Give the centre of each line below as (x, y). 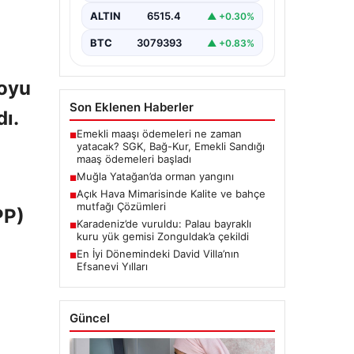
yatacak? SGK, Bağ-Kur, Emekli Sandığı (170, 146)
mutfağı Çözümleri (121, 206)
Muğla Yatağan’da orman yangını (155, 176)
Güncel (89, 318)
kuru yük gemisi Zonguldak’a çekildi (162, 236)
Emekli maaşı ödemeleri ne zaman (159, 134)
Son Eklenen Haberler (131, 107)
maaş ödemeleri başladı (134, 159)
